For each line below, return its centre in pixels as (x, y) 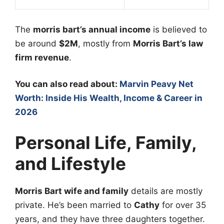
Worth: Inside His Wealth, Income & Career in (109, 98)
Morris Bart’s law (168, 43)
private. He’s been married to (74, 205)
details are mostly (165, 191)
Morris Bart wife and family (72, 191)
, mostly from (105, 43)
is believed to (179, 29)
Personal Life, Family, (106, 142)
